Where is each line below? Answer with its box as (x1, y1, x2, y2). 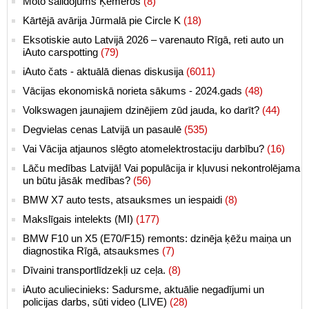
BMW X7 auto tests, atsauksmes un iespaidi (23, 194, 225, 206)
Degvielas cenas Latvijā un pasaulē (23, 123, 184, 136)
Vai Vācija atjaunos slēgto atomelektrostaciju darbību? (23, 143, 267, 155)
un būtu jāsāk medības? (23, 175, 133, 187)
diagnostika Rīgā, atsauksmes (23, 245, 162, 257)
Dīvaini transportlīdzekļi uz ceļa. (23, 264, 168, 277)
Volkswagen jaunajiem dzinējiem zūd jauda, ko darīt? (23, 104, 262, 117)
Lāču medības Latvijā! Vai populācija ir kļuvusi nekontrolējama (23, 162, 300, 175)
